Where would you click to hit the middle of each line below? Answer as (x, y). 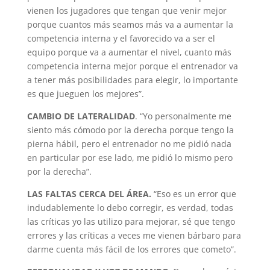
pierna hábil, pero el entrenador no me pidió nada (129, 144)
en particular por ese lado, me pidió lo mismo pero (130, 158)
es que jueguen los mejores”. (85, 94)
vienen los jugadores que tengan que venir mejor (127, 11)
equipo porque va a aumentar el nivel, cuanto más (129, 52)
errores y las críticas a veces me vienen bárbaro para (134, 235)
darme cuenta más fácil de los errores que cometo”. (131, 249)
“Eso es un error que (193, 194)
